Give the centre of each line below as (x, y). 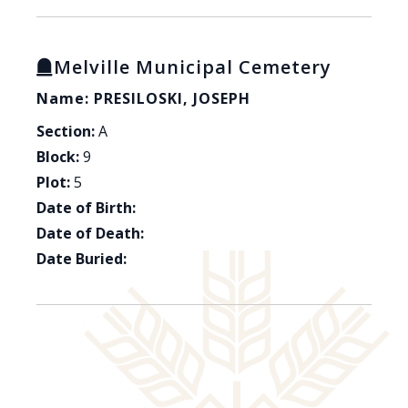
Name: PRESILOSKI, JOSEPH (143, 99)
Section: (66, 132)
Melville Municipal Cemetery (193, 67)
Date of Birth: (86, 208)
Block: (58, 157)
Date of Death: (90, 234)
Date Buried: (82, 259)
